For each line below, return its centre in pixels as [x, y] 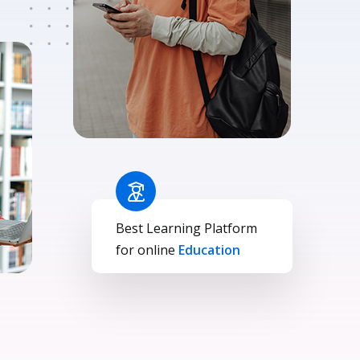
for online [147, 250]
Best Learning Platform [186, 228]
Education [209, 250]
